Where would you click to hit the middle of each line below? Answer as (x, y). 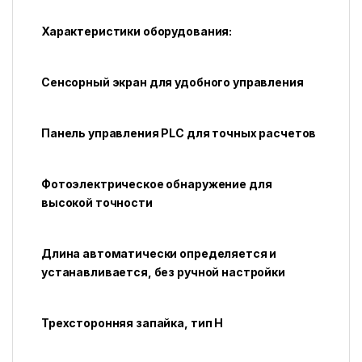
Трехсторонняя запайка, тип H (133, 323)
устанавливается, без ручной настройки (163, 272)
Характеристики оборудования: (137, 32)
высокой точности (97, 203)
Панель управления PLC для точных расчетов (179, 133)
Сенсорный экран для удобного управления (173, 82)
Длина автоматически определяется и (159, 254)
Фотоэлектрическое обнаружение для (157, 184)
